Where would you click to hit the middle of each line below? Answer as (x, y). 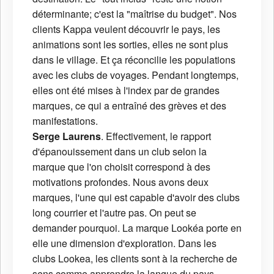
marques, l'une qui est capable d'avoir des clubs (136, 197)
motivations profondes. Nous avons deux (120, 182)
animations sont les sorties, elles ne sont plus (130, 44)
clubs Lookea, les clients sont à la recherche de (135, 258)
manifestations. (65, 120)
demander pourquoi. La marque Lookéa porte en (137, 228)
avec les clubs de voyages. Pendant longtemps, (135, 75)
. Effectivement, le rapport (156, 136)
